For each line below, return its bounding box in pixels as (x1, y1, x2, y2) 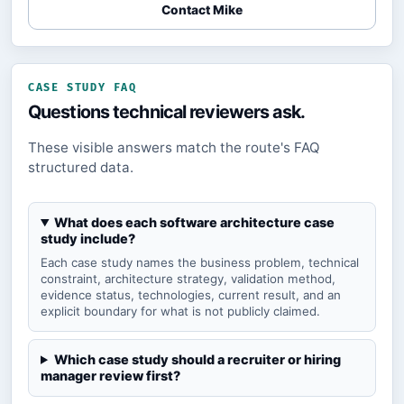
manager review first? (41, 367, 180, 383)
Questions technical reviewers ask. (28, 100, 305, 123)
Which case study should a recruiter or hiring (54, 351, 342, 367)
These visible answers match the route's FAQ (28, 138, 320, 156)
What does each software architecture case (54, 214, 335, 230)
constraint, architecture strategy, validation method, (41, 271, 335, 286)
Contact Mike (161, 3, 243, 18)
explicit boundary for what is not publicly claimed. (41, 303, 320, 318)
